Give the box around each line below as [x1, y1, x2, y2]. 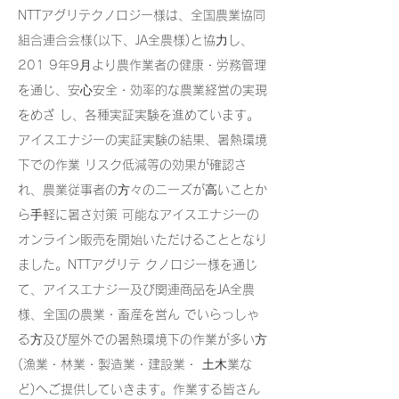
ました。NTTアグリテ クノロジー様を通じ [18, 257, 257, 271]
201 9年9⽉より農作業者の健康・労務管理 [18, 58, 266, 71]
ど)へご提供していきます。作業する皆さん [18, 382, 260, 395]
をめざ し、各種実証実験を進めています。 [18, 108, 259, 121]
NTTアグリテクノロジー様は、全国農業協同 [18, 8, 265, 21]
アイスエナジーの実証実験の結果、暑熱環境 [18, 133, 267, 146]
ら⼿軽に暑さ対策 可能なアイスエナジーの [18, 208, 259, 221]
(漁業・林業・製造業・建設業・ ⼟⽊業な [18, 357, 252, 370]
